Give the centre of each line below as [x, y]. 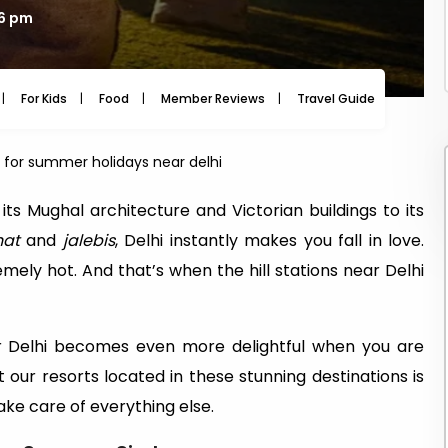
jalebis [88, 240]
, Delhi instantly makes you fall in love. [269, 240]
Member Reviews [213, 98]
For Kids [44, 98]
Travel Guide [336, 98]
